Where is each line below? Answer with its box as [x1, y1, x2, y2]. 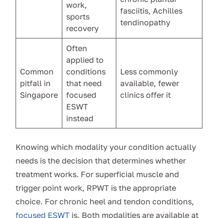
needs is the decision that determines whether [16, 156, 186, 166]
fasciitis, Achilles [120, 6, 182, 16]
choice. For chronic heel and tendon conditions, [16, 197, 194, 207]
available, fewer [120, 78, 179, 89]
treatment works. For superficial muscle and [16, 169, 179, 180]
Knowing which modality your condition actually [16, 142, 196, 152]
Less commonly [120, 67, 178, 77]
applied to [66, 55, 104, 65]
